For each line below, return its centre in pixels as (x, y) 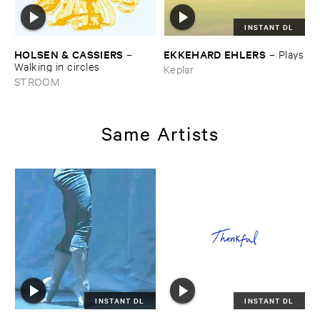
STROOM (37, 81)
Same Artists (160, 133)
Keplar (179, 69)
